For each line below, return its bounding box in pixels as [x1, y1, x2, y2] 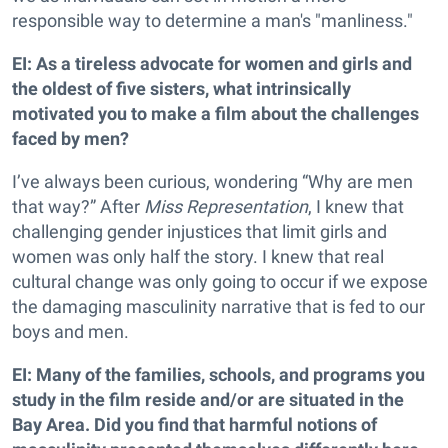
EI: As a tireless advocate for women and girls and [12, 53, 412, 74]
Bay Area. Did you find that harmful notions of [12, 414, 377, 435]
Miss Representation [144, 196, 308, 217]
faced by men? [12, 128, 129, 149]
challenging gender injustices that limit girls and [12, 221, 387, 242]
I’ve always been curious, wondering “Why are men [12, 171, 413, 192]
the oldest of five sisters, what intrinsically [12, 78, 351, 99]
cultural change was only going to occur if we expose [12, 271, 428, 292]
